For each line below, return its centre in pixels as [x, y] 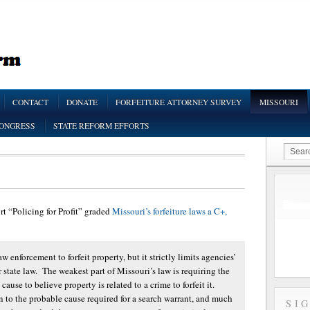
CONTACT [30, 102]
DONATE [82, 102]
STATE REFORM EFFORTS [101, 126]
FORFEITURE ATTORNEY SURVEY [179, 102]
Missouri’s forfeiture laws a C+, [170, 211]
